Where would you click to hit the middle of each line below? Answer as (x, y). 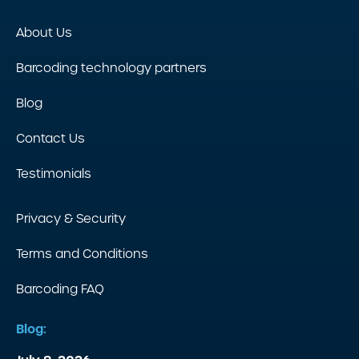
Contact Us (50, 138)
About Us (44, 32)
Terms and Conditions (82, 254)
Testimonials (54, 173)
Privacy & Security (71, 218)
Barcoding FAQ (60, 289)
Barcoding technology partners (111, 68)
